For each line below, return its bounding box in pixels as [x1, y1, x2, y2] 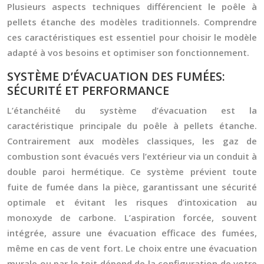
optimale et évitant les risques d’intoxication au [7, 196, 257, 208]
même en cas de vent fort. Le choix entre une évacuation [7, 242, 257, 254]
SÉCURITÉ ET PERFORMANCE [7, 82, 169, 98]
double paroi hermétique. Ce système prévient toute [7, 166, 257, 177]
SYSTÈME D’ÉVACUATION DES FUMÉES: [7, 68, 225, 84]
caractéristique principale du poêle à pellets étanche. [7, 120, 257, 131]
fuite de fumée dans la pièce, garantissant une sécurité [7, 181, 257, 193]
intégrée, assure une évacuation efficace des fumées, [7, 227, 257, 239]
